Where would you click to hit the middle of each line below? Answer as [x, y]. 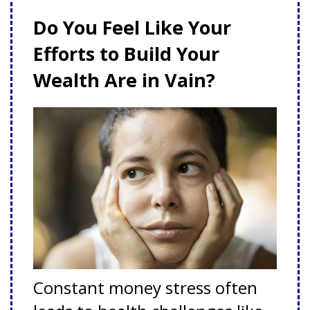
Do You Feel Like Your [132, 27]
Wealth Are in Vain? [129, 80]
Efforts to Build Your [126, 53]
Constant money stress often [145, 288]
